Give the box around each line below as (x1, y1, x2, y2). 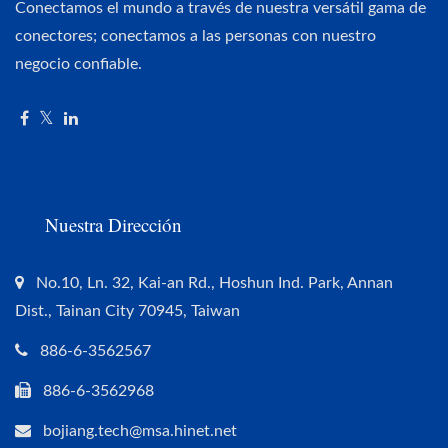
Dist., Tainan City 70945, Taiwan (15, 303, 240, 320)
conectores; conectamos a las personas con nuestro (15, 28, 376, 45)
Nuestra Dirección (45, 212, 182, 238)
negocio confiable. (15, 56, 142, 73)
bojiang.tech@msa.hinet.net (43, 423, 237, 440)
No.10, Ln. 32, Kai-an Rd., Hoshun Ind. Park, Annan (36, 275, 393, 292)
